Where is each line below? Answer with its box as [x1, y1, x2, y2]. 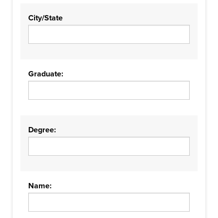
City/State [28, 13, 63, 23]
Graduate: [28, 69, 63, 79]
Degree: [28, 125, 56, 135]
